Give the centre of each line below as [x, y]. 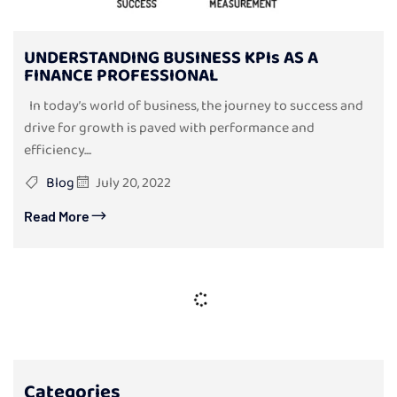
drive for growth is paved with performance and [169, 128]
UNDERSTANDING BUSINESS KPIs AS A [171, 57]
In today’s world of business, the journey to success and [194, 105]
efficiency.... [58, 150]
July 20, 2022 [133, 183]
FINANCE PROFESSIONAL [121, 75]
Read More [57, 215]
